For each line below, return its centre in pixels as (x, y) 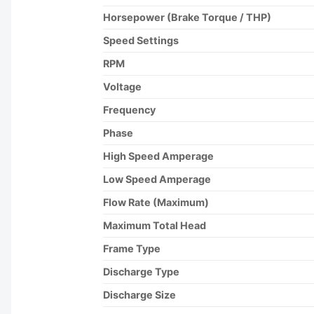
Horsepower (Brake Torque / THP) (187, 17)
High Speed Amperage (158, 156)
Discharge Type (141, 271)
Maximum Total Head (155, 225)
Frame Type (132, 248)
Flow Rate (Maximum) (156, 202)
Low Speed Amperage (157, 179)
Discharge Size (139, 294)
